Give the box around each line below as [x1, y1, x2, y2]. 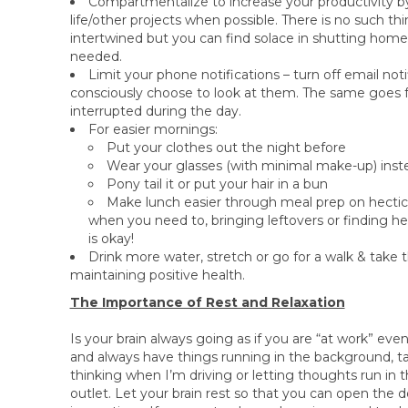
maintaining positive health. [69, 267, 245, 283]
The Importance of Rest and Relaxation [69, 294, 345, 311]
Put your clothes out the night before [106, 139, 346, 156]
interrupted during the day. [69, 103, 241, 119]
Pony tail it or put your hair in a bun [106, 176, 328, 192]
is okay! [87, 230, 134, 247]
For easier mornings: [87, 121, 218, 138]
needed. [69, 48, 122, 65]
